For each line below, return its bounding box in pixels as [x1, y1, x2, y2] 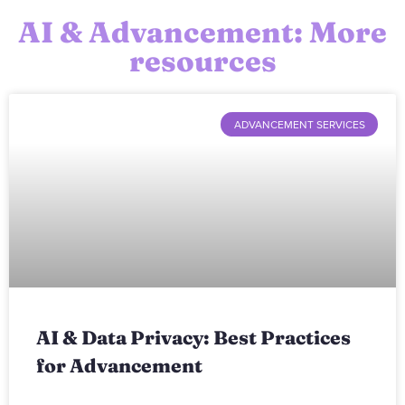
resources [128, 43, 277, 80]
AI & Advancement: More [18, 14, 387, 51]
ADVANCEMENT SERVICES [233, 118, 365, 131]
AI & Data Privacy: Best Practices [36, 325, 351, 350]
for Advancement [36, 353, 202, 378]
